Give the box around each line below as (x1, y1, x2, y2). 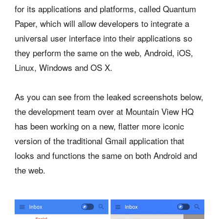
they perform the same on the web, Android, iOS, (15, 46, 193, 59)
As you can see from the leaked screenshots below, (15, 90, 203, 103)
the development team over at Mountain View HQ (15, 105, 194, 118)
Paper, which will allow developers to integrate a (15, 17, 189, 30)
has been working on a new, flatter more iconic (15, 120, 184, 132)
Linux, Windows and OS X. (15, 61, 112, 74)
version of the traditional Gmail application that (15, 134, 184, 147)
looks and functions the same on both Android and (15, 149, 197, 162)
